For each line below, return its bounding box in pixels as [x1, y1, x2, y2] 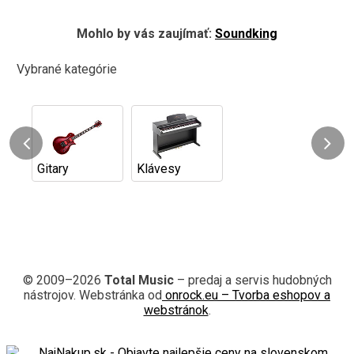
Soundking [215, 25, 277, 41]
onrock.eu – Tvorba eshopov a [162, 287, 330, 303]
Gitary [37, 160, 70, 176]
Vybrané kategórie [17, 61, 117, 77]
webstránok [143, 302, 209, 318]
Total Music [104, 272, 174, 288]
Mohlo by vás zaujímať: [77, 25, 215, 41]
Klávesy [137, 160, 182, 176]
